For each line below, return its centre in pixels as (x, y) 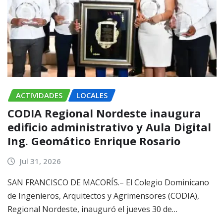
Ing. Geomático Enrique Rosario (94, 141)
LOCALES (92, 95)
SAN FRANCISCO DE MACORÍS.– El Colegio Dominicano (108, 182)
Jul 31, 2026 (40, 161)
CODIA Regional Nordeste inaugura (104, 113)
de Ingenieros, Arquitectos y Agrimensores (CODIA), (103, 195)
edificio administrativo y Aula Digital (109, 127)
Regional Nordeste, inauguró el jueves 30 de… (92, 209)
